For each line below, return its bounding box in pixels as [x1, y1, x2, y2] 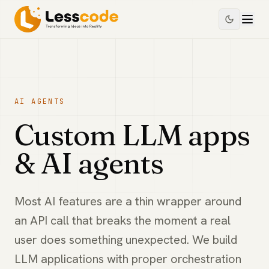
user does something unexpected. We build [14, 232, 237, 247]
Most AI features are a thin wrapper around [14, 193, 241, 209]
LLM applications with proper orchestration [14, 251, 241, 267]
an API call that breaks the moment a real [14, 213, 231, 228]
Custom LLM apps [14, 117, 250, 153]
